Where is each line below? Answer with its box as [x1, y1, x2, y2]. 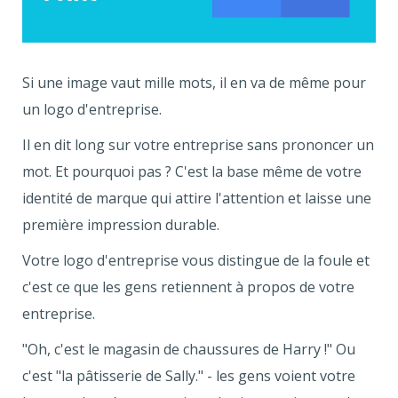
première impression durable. [22, 215, 219, 235]
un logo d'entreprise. [22, 99, 162, 120]
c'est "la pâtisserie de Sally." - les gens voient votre [22, 366, 355, 386]
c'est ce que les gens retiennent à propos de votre [22, 277, 354, 298]
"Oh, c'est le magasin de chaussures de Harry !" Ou [22, 339, 355, 360]
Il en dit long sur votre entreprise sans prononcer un [22, 135, 374, 155]
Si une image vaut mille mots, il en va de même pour [22, 73, 366, 93]
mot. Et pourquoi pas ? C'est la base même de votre [22, 162, 362, 182]
